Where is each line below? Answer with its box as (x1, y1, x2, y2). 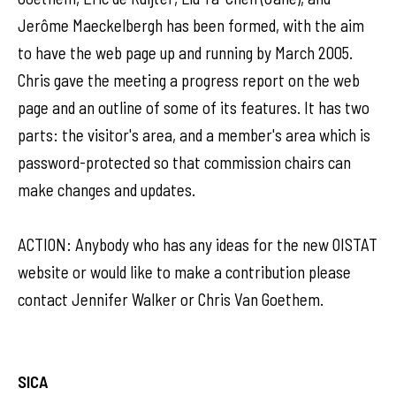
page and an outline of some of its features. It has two (18, 97, 369, 118)
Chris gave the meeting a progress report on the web (18, 70, 360, 90)
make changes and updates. (18, 179, 195, 200)
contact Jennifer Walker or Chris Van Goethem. (18, 289, 324, 309)
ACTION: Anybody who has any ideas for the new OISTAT (18, 234, 377, 255)
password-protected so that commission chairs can (18, 152, 351, 172)
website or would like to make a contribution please (18, 262, 351, 282)
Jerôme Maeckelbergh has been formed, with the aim (18, 15, 364, 35)
